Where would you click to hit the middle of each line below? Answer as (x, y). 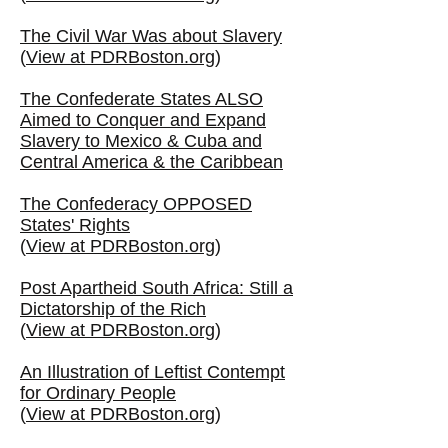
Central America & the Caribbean (151, 162)
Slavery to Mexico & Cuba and (141, 141)
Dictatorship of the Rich (113, 309)
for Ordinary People (98, 393)
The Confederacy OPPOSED (136, 204)
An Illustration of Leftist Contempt (152, 372)
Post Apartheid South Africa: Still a (156, 288)
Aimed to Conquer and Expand (143, 120)
